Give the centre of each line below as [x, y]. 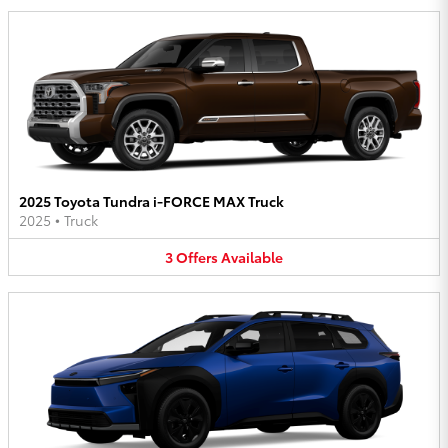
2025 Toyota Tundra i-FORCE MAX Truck [151, 200]
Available [252, 256]
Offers [197, 256]
